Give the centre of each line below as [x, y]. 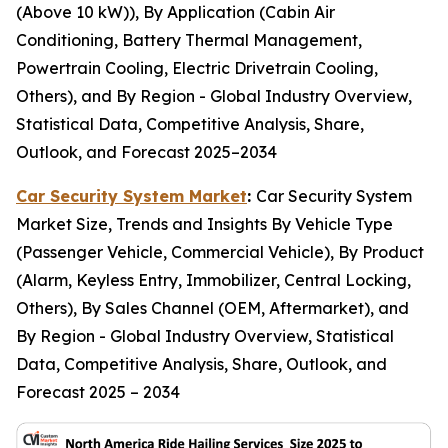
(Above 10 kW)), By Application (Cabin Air [175, 12]
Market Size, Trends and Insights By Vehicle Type [204, 224]
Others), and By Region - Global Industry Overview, [214, 96]
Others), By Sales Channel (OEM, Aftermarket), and [212, 308]
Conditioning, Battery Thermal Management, [189, 40]
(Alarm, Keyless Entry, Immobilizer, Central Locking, [213, 280]
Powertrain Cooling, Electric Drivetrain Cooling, [197, 68]
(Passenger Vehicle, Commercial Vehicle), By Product [220, 252]
